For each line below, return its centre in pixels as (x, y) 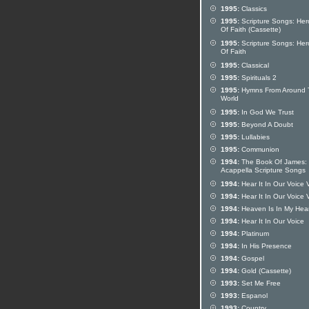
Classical (254, 65)
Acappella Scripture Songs (263, 171)
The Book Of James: (273, 162)
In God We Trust (267, 112)
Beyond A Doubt (266, 124)
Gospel (252, 258)
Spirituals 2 (258, 78)
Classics (253, 9)
